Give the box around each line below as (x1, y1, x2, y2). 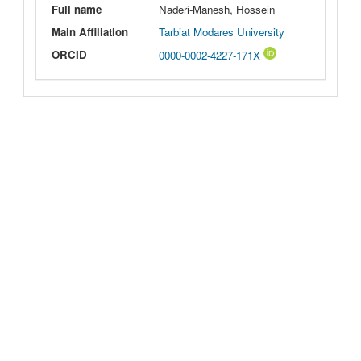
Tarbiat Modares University (159, 24, 285, 40)
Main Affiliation (51, 24, 128, 40)
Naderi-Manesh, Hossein (159, 2, 276, 18)
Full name (51, 2, 102, 18)
